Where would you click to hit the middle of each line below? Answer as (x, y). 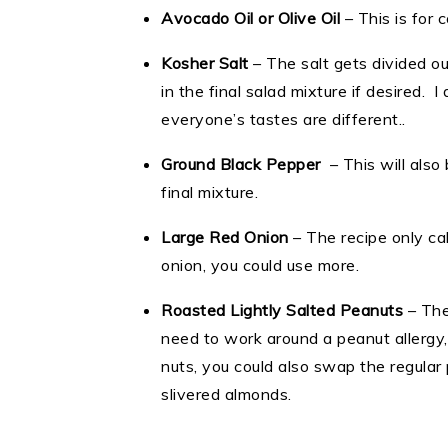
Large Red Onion (225, 237)
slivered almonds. (231, 394)
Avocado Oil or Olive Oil (250, 18)
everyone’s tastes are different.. (288, 119)
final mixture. (214, 192)
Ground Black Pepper (241, 164)
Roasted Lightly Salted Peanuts (282, 310)
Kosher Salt (205, 63)
